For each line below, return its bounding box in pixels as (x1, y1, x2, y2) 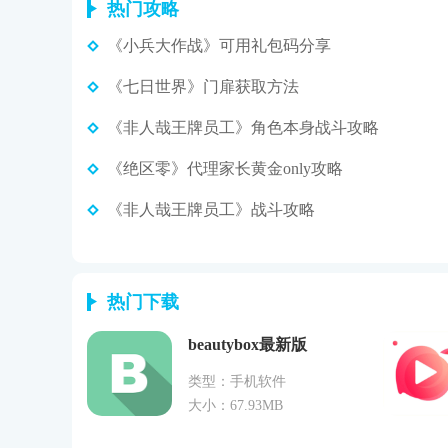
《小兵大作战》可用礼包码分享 (107, 36, 331, 54)
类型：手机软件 (188, 373, 286, 389)
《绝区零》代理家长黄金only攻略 (107, 159, 343, 177)
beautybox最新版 (188, 335, 307, 353)
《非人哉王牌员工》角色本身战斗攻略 (107, 118, 379, 136)
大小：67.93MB (188, 397, 283, 413)
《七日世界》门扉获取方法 (107, 77, 299, 95)
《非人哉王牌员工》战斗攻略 (107, 200, 315, 218)
